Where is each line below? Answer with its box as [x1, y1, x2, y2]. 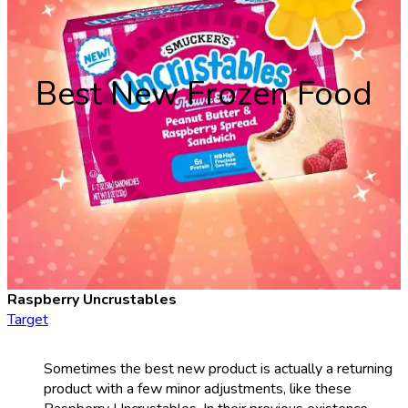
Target [7, 310, 48, 331]
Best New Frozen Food [36, 71, 372, 117]
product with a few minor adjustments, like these [44, 379, 352, 400]
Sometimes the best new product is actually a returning [44, 359, 393, 380]
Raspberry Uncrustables [7, 290, 177, 311]
